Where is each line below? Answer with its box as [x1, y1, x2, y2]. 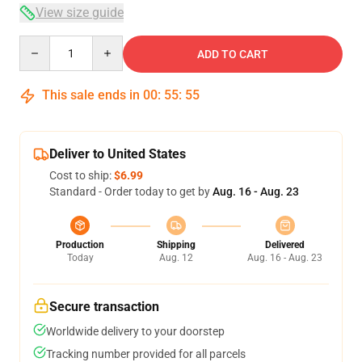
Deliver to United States [49, 146, 186, 162]
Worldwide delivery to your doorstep [46, 325, 225, 338]
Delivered [265, 239, 305, 250]
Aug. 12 [158, 252, 193, 263]
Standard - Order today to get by [49, 185, 213, 198]
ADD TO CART [197, 48, 268, 61]
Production [56, 239, 104, 250]
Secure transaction [49, 299, 159, 314]
